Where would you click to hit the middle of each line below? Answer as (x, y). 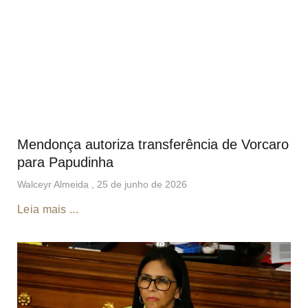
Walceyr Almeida (54, 185)
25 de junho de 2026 (142, 185)
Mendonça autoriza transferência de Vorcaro (153, 145)
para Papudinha (65, 163)
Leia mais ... (48, 210)
